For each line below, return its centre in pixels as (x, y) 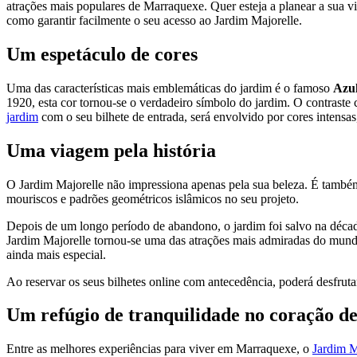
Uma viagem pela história (111, 150)
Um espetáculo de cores (102, 54)
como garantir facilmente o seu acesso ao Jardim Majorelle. (154, 20)
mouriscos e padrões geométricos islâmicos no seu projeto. (153, 198)
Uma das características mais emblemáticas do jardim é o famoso (170, 88)
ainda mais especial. (56, 254)
